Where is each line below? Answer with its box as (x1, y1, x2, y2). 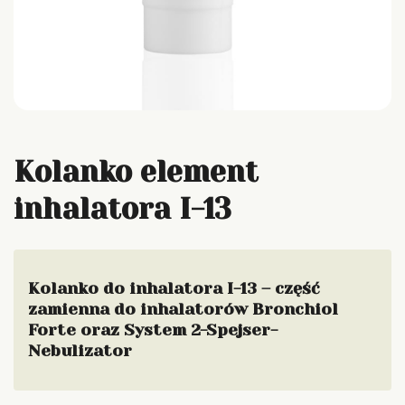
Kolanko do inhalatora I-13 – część (28, 279, 320, 297)
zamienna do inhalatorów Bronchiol (28, 300, 338, 318)
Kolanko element (14, 155, 259, 189)
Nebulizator (28, 342, 132, 360)
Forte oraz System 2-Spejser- (28, 321, 278, 339)
